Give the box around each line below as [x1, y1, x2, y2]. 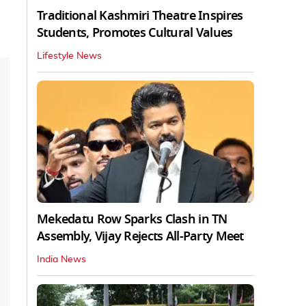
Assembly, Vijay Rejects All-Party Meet [37, 227, 244, 245]
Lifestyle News [37, 51, 102, 61]
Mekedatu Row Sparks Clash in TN [37, 210, 227, 228]
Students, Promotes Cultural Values [37, 23, 233, 42]
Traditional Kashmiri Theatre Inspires [37, 6, 243, 25]
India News [37, 254, 86, 264]
